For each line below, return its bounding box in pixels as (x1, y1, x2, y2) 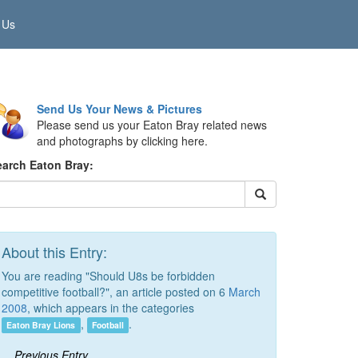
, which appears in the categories (27, 300, 194, 316)
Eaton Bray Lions (6, 319, 76, 331)
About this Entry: (2, 241, 107, 262)
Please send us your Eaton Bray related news (37, 117, 267, 133)
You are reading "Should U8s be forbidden (2, 268, 215, 284)
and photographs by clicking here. (37, 133, 208, 149)
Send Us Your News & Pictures (37, 101, 202, 117)
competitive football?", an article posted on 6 (2, 284, 229, 300)
